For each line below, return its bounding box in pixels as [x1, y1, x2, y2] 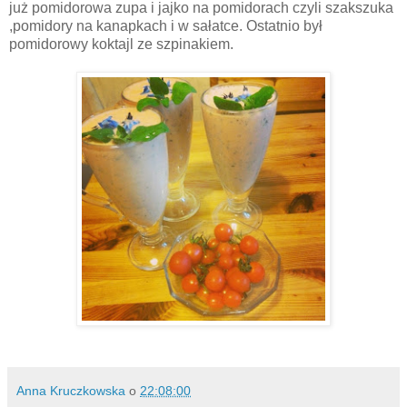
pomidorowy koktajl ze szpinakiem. [9, 35, 233, 52]
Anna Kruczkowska [16, 382, 125, 398]
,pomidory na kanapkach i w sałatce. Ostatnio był [9, 17, 323, 34]
